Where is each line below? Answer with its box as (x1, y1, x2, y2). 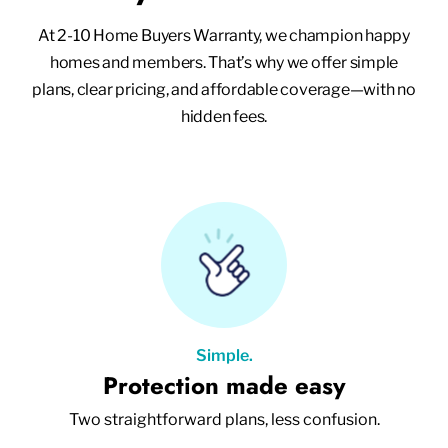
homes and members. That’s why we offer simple (49, 52, 399, 72)
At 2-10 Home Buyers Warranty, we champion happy (38, 25, 410, 45)
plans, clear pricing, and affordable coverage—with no (32, 79, 416, 99)
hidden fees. (180, 106, 268, 126)
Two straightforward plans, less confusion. (68, 409, 380, 429)
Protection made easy (102, 367, 346, 403)
